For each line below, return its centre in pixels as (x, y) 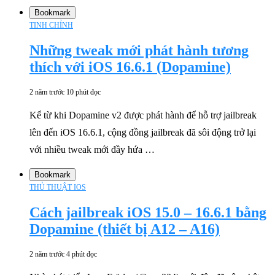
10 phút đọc (83, 92)
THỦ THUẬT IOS (58, 187)
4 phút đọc (82, 254)
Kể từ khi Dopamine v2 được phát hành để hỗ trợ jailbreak (143, 115)
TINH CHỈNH (51, 25)
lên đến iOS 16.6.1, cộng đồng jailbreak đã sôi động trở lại (143, 132)
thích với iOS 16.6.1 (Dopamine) (130, 67)
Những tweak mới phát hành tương (139, 50)
